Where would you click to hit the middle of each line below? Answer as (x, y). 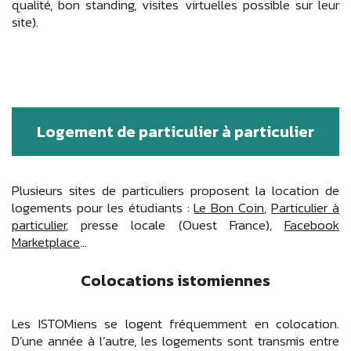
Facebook (312, 224)
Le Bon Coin (229, 207)
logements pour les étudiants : (103, 207)
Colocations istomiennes (175, 281)
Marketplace (46, 242)
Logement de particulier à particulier (175, 132)
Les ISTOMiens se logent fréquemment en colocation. (175, 323)
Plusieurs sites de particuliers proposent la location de (175, 190)
